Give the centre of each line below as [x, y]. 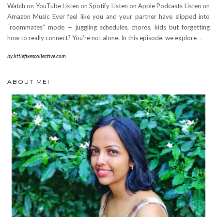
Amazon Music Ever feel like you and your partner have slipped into [108, 17]
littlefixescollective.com [40, 56]
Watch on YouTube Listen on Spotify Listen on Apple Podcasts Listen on [108, 6]
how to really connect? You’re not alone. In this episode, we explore [103, 38]
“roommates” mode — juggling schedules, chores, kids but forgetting [108, 27]
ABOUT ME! [29, 82]
